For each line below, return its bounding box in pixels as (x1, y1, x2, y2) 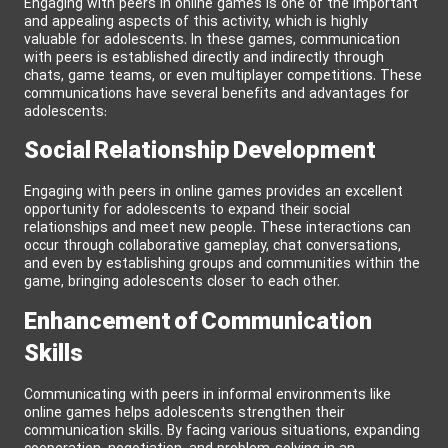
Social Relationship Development (24, 134, 376, 171)
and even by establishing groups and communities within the (24, 254, 420, 276)
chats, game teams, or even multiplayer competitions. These (24, 65, 422, 87)
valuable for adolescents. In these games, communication (24, 29, 400, 51)
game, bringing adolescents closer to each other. (24, 272, 340, 294)
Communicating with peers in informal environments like (24, 384, 391, 406)
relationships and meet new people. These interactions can (24, 218, 411, 240)
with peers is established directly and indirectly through (24, 47, 384, 69)
